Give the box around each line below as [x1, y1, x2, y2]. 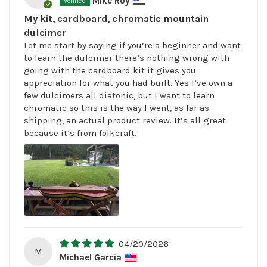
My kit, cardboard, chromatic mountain [24, 13, 209, 24]
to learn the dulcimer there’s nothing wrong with [24, 52, 229, 63]
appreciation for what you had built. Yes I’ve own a [24, 77, 232, 88]
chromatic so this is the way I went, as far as [24, 102, 209, 113]
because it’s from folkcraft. [24, 127, 136, 138]
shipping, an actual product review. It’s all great [24, 114, 226, 126]
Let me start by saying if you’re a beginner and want [24, 39, 241, 51]
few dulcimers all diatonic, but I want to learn [24, 89, 215, 101]
